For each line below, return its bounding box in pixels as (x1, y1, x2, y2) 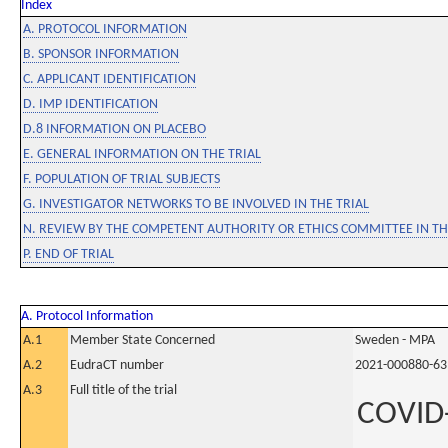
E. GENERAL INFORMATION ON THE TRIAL (23, 147, 261, 162)
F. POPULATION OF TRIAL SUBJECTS (23, 172, 220, 187)
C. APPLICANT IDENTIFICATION (23, 72, 196, 87)
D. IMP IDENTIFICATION (23, 97, 158, 112)
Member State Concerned (70, 333, 215, 348)
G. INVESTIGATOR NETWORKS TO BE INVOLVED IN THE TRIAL (23, 197, 369, 212)
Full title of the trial (70, 383, 177, 398)
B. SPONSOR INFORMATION (23, 47, 179, 62)
